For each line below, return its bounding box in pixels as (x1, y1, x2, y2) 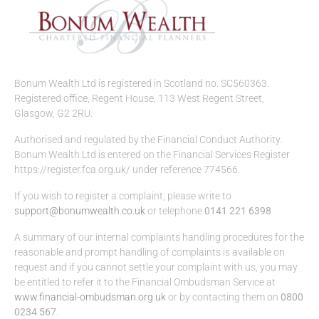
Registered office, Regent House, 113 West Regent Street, (14, 93, 264, 105)
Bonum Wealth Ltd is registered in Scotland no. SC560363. (14, 78, 269, 90)
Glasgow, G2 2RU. (14, 108, 93, 120)
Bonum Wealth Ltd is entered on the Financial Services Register (14, 149, 292, 161)
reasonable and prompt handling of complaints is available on (14, 246, 285, 258)
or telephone (145, 205, 204, 217)
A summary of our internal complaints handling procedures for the (14, 231, 304, 244)
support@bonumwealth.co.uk (14, 205, 145, 217)
